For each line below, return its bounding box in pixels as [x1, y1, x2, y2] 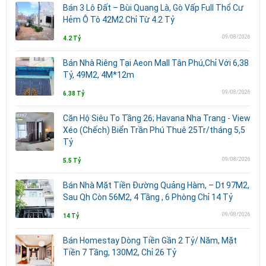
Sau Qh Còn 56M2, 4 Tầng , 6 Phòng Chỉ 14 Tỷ [63, 192, 233, 202]
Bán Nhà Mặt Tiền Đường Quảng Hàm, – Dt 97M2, [63, 180, 249, 190]
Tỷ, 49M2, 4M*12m [63, 69, 134, 80]
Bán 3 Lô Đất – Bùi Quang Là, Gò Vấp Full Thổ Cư [63, 2, 243, 12]
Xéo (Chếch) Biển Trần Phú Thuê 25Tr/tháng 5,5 [63, 125, 245, 135]
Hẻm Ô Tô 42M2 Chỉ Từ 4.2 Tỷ [63, 14, 175, 24]
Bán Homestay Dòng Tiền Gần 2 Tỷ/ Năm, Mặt [63, 235, 237, 245]
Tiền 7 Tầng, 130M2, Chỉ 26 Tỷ [63, 247, 176, 257]
